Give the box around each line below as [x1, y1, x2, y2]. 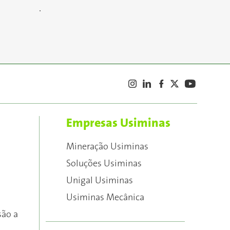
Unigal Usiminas [66, 176, 133, 186]
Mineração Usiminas [66, 142, 148, 152]
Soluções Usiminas [66, 159, 142, 169]
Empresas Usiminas [66, 116, 170, 130]
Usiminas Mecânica [66, 193, 144, 203]
